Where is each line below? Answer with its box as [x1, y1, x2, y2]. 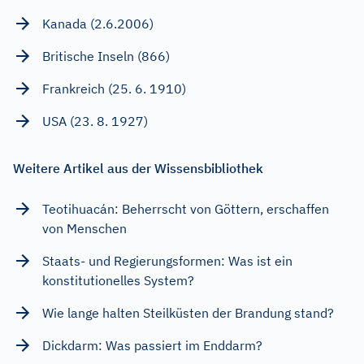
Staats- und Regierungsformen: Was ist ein [42, 253, 292, 269]
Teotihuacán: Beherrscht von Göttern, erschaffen [42, 201, 329, 217]
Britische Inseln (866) [42, 48, 170, 64]
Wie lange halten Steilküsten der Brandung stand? [42, 305, 334, 321]
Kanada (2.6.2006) [42, 15, 154, 32]
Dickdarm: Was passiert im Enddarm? [42, 337, 262, 353]
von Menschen [42, 220, 127, 236]
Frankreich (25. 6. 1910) [42, 80, 186, 97]
